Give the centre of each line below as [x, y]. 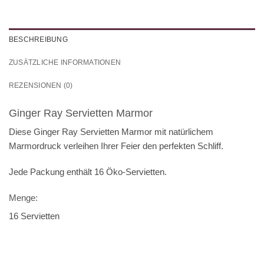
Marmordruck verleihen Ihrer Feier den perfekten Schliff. [116, 146]
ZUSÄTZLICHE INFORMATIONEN [65, 62]
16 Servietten [34, 216]
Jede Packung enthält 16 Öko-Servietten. [88, 171]
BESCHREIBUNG [38, 39]
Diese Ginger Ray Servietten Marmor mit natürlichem [111, 132]
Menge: [23, 197]
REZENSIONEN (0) [41, 85]
